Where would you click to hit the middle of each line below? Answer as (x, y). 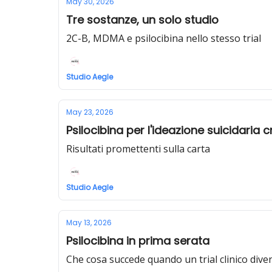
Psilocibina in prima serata (138, 241)
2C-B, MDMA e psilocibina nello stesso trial (164, 38)
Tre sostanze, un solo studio (142, 20)
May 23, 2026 (90, 112)
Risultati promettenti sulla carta (138, 149)
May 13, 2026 (89, 223)
